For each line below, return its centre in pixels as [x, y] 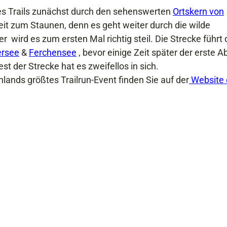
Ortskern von [198, 11]
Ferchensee [53, 52]
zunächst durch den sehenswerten [102, 11]
